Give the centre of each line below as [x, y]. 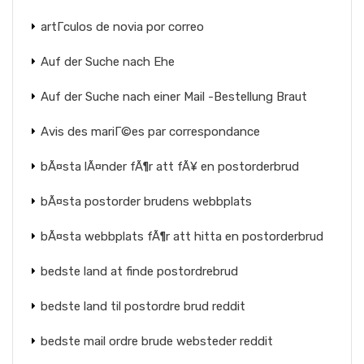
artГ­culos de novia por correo [122, 27]
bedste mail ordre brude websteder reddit [157, 341]
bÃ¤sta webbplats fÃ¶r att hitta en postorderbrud [182, 236]
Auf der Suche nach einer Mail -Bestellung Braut [174, 97]
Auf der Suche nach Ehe [108, 62]
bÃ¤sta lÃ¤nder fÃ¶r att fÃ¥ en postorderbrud [170, 167]
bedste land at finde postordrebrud [139, 271]
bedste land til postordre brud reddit [143, 306]
